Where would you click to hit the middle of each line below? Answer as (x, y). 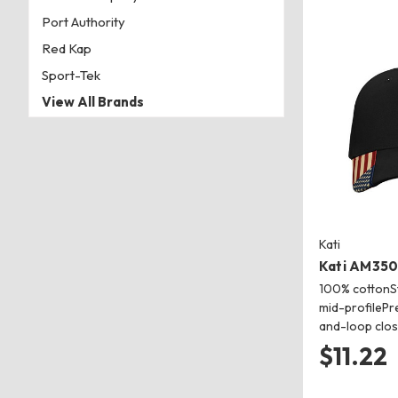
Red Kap (66, 48)
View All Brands (92, 101)
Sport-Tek (71, 75)
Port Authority (83, 21)
